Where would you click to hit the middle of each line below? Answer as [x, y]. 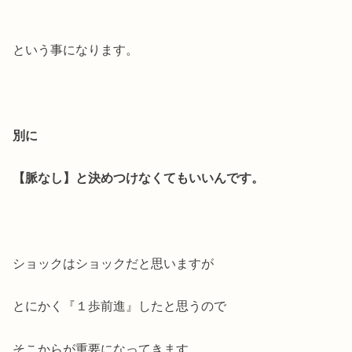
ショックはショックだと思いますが [114, 264]
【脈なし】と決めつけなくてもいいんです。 [139, 178]
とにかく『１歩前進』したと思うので [120, 306]
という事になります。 [76, 50]
